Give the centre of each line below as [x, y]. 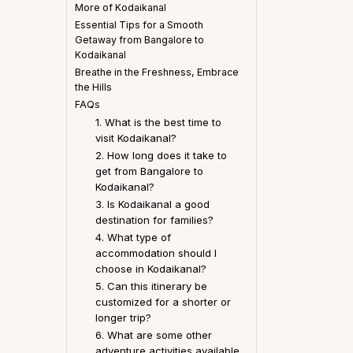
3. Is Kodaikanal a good [152, 204]
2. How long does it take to [161, 155]
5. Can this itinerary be [151, 286]
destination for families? [154, 219]
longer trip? [123, 317]
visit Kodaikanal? [136, 137]
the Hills [93, 87]
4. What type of [133, 237]
